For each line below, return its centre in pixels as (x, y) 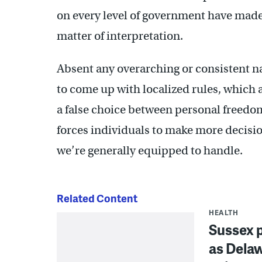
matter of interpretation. (120, 36)
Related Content (97, 198)
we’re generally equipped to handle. (150, 150)
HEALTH (223, 212)
